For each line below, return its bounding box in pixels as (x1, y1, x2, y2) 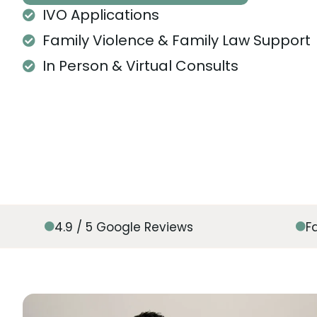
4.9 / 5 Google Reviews (54, 219, 193, 236)
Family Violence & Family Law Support (42, 30, 311, 50)
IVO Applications (42, 5, 159, 25)
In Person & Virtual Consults (42, 56, 238, 76)
